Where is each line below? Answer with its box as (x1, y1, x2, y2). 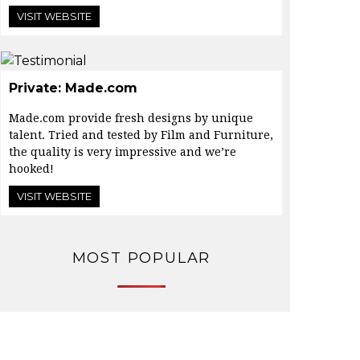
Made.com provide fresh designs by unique (9, 112, 253, 125)
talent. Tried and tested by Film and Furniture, (9, 129, 273, 142)
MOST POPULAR (72, 249, 211, 268)
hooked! (9, 162, 54, 176)
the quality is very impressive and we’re (9, 145, 236, 159)
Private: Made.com (9, 80, 137, 96)
